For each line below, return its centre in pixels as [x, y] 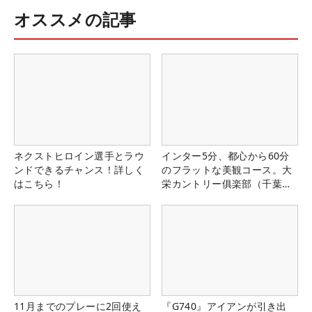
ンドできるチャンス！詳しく [79, 169]
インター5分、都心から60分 [226, 155]
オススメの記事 [75, 19]
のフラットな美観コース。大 [227, 169]
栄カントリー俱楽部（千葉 [222, 183]
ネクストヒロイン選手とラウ [79, 155]
